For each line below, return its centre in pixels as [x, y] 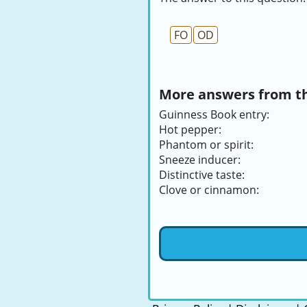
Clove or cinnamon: [209, 190]
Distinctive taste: [202, 175]
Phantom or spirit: [206, 145]
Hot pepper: [190, 130]
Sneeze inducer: [200, 160]
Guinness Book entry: [214, 114]
